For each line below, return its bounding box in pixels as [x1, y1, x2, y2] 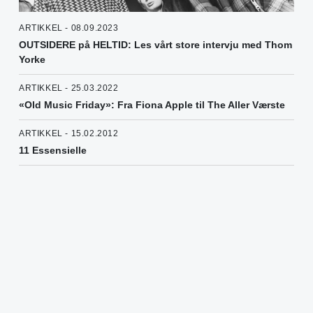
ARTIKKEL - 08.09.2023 [19, 23, 119, 34]
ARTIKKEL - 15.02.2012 [19, 129, 119, 139]
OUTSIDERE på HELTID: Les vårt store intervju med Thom [19, 39, 292, 51]
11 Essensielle [19, 145, 87, 156]
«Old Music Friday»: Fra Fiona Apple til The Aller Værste [19, 99, 285, 111]
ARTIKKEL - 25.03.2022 [19, 83, 119, 94]
